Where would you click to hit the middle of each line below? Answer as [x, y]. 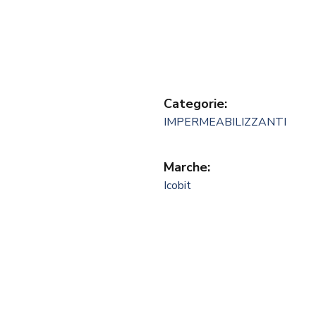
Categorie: [195, 104]
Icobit [177, 186]
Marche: [187, 168]
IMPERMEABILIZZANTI [225, 122]
